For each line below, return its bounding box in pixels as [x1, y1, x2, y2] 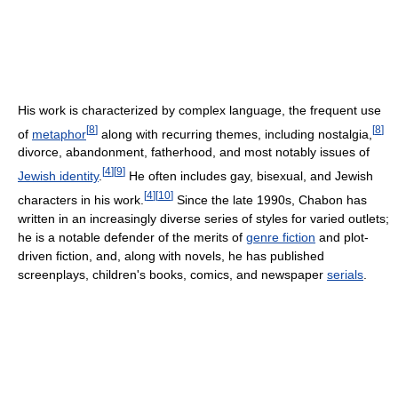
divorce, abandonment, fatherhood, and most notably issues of [18, 145, 370, 160]
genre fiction [246, 229, 315, 244]
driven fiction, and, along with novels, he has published [18, 248, 324, 263]
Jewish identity [18, 168, 99, 183]
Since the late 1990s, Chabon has [173, 192, 367, 207]
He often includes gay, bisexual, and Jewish [125, 168, 373, 183]
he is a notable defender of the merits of [18, 229, 246, 244]
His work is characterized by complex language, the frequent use [18, 102, 381, 117]
